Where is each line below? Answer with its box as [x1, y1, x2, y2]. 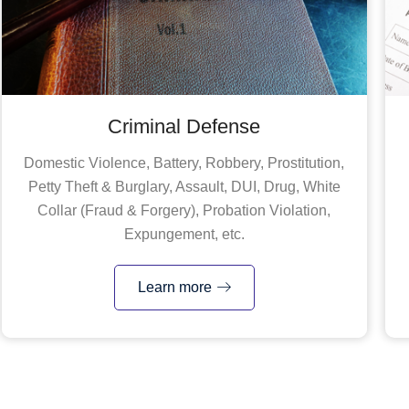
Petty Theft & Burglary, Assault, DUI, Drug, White [27, 178, 341, 194]
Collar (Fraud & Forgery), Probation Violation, [37, 202, 331, 218]
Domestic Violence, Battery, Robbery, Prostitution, [24, 154, 345, 171]
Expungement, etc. [123, 225, 245, 242]
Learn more [137, 278, 212, 295]
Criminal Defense [108, 114, 261, 138]
